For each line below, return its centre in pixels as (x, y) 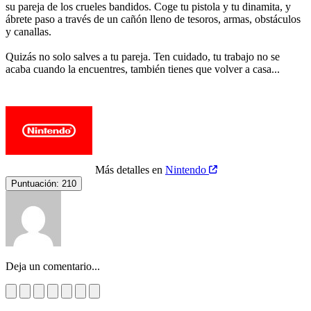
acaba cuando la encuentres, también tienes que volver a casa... (143, 69)
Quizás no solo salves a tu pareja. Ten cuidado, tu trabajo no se (143, 56)
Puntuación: (35, 183)
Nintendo (187, 169)
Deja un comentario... (53, 266)
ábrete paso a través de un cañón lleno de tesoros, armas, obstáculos (153, 19)
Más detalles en (130, 169)
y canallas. (28, 31)
